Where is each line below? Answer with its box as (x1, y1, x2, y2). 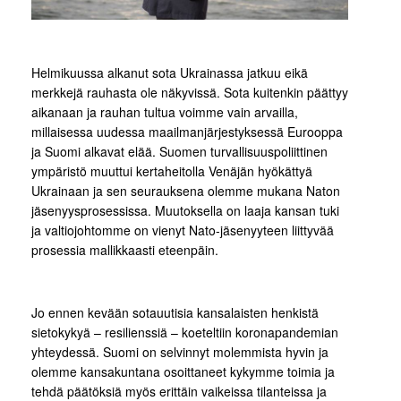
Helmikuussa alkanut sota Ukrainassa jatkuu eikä (31, 64, 308, 81)
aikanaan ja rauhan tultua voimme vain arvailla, (31, 103, 298, 121)
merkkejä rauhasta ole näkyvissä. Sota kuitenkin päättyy (31, 83, 348, 101)
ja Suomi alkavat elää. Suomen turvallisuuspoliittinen (31, 142, 328, 160)
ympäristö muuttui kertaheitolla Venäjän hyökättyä (31, 162, 312, 180)
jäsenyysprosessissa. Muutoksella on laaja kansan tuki (31, 201, 339, 219)
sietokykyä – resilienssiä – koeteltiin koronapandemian (31, 323, 338, 341)
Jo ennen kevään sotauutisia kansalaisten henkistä (31, 303, 319, 321)
